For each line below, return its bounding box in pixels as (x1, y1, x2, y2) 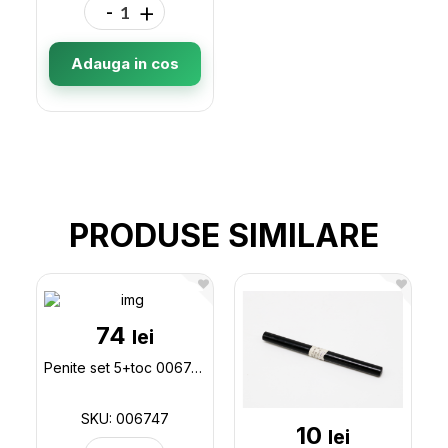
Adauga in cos (70, 54, 179, 74)
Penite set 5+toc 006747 (190, 359, 202, 377)
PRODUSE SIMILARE (69, 216, 379, 256)
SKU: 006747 (80, 410, 169, 428)
